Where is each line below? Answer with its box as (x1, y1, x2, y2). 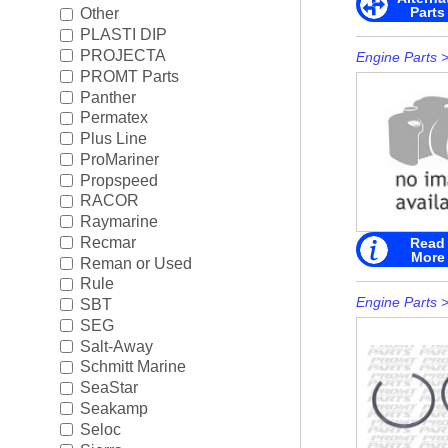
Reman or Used (79, 254, 192, 272)
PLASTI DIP (79, 26, 167, 43)
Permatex (79, 109, 148, 127)
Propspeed (79, 171, 158, 189)
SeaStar (79, 379, 138, 397)
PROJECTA (79, 46, 166, 64)
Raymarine (79, 212, 158, 230)
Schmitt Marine (79, 358, 186, 376)
